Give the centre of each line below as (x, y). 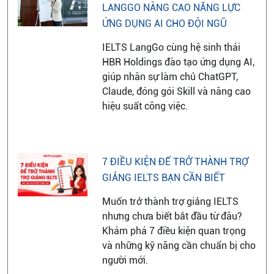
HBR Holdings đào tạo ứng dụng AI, (178, 62)
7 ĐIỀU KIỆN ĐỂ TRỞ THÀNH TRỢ (175, 161)
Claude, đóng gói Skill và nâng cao (176, 91)
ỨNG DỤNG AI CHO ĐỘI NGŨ (164, 23)
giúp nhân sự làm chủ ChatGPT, (170, 76)
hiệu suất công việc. (145, 106)
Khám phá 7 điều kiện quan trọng (174, 231)
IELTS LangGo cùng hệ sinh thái (171, 47)
